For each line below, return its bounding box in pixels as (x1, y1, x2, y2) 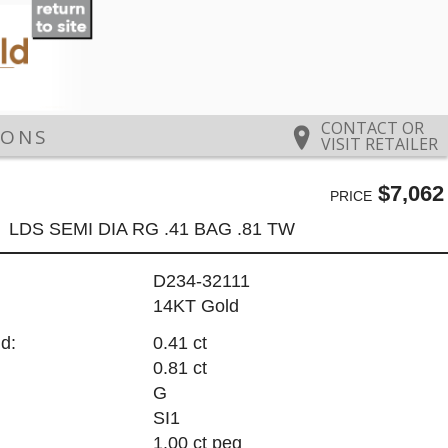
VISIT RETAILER (321, 133, 438, 156)
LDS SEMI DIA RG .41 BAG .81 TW (9, 218, 296, 239)
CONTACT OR (321, 117, 424, 140)
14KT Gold (152, 296, 239, 317)
